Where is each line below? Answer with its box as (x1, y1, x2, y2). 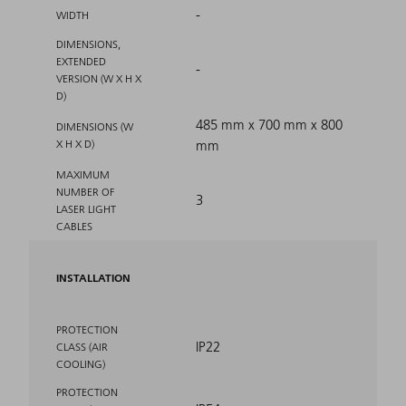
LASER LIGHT (56, 201, 116, 216)
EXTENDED (56, 53, 106, 68)
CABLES (56, 218, 92, 233)
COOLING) (56, 356, 105, 371)
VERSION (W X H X (56, 71, 141, 85)
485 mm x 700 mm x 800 (196, 115, 343, 133)
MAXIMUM (56, 167, 110, 181)
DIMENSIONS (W (56, 119, 133, 133)
